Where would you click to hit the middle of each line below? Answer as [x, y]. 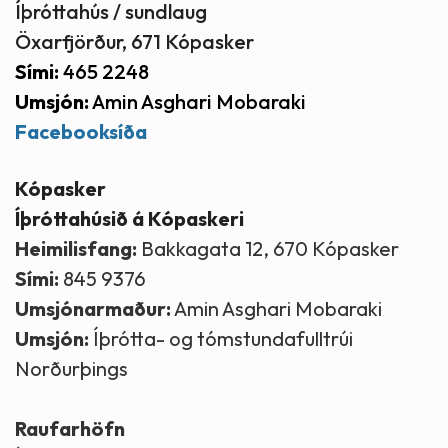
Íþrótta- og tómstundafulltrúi [221, 338]
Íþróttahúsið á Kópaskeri [129, 218]
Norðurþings [71, 368]
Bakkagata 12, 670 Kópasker [268, 248]
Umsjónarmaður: [93, 308]
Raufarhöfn [70, 428]
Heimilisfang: [76, 248]
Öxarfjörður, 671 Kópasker [134, 41]
